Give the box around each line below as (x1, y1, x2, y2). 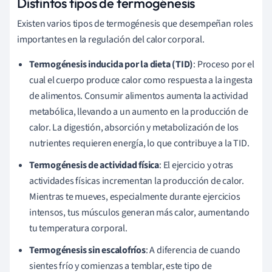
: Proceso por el (193, 57, 254, 71)
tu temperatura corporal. (29, 221, 127, 235)
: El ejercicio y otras (158, 158, 234, 172)
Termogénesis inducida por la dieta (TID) (29, 57, 194, 71)
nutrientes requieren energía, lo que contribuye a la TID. (29, 136, 250, 150)
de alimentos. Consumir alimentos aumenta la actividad (29, 89, 248, 103)
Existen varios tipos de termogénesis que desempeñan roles (17, 16, 253, 30)
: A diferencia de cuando (145, 243, 240, 257)
